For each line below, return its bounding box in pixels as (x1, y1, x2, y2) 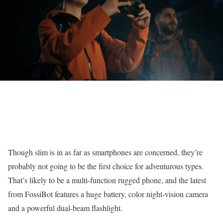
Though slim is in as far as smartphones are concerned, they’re (8, 147, 203, 157)
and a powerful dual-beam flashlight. (8, 203, 122, 213)
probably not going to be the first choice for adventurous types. (8, 161, 204, 171)
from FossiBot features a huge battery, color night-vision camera (8, 189, 208, 199)
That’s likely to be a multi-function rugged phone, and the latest (8, 175, 206, 185)
